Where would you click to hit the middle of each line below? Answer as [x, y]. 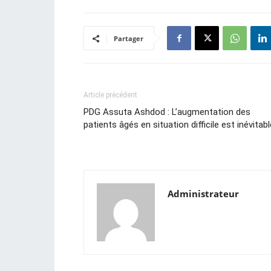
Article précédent [110, 95]
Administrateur [203, 194]
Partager [129, 39]
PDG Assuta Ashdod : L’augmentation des [167, 112]
